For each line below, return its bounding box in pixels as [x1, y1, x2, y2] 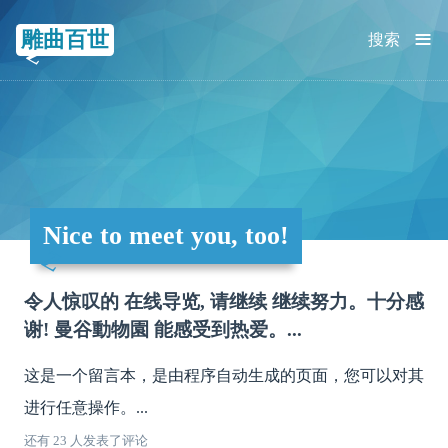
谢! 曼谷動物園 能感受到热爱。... [24, 319, 302, 340]
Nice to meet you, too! [42, 220, 289, 250]
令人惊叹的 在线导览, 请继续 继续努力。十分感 [24, 291, 424, 312]
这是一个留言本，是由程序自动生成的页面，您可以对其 [24, 367, 424, 384]
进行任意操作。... [24, 399, 148, 416]
